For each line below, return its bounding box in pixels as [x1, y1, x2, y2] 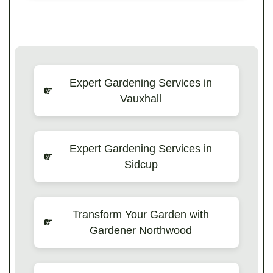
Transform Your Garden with [73, 208, 209, 221]
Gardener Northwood [90, 224, 192, 236]
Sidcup [124, 158, 158, 171]
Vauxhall [120, 92, 161, 105]
